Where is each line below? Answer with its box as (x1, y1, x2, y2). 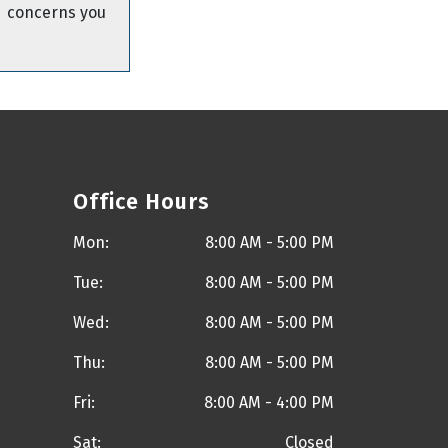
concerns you (7, 3, 106, 23)
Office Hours (72, 188, 210, 215)
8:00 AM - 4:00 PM (203, 392, 334, 412)
